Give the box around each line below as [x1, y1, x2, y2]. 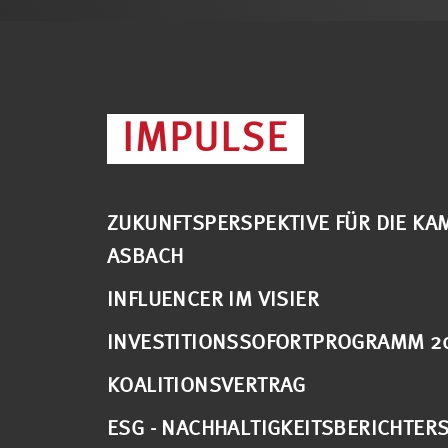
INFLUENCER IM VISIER [107, 286, 319, 310]
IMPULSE [122, 114, 289, 159]
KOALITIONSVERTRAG [107, 372, 306, 396]
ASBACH [107, 243, 184, 267]
